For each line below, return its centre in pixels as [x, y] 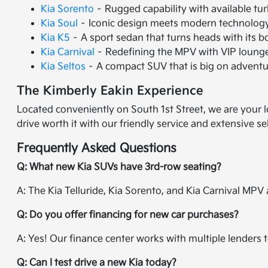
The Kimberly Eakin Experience [110, 91]
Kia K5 [56, 38]
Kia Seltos [63, 67]
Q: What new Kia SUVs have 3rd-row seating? [119, 167]
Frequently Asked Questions [97, 148]
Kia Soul [60, 24]
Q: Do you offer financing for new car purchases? [128, 215]
